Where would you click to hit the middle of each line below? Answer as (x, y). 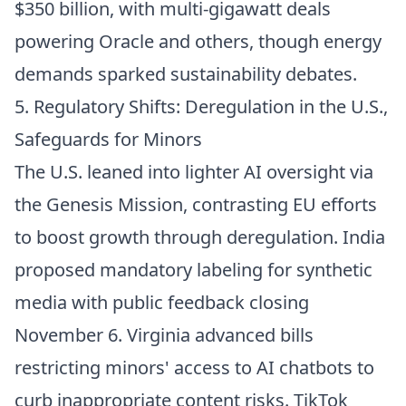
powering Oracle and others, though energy (198, 41)
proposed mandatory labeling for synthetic (193, 270)
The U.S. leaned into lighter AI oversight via (194, 172)
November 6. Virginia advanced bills (164, 335)
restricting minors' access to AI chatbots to (194, 367)
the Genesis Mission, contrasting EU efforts (196, 204)
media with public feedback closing (162, 302)
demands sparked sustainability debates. (186, 74)
